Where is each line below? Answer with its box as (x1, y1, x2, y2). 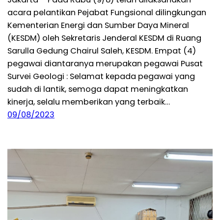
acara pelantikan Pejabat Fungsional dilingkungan (7, 6, 206, 18)
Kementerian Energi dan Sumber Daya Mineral (7, 19, 189, 31)
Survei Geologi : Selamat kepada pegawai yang (7, 70, 195, 82)
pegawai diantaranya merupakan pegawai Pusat (7, 57, 203, 69)
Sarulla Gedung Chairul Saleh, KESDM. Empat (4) (7, 45, 196, 56)
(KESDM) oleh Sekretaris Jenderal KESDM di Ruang (7, 32, 201, 44)
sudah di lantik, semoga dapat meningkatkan (7, 83, 188, 95)
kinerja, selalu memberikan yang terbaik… (7, 96, 170, 108)
